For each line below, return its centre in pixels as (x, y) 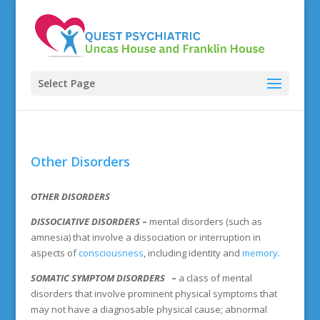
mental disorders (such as (204, 221)
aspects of (54, 253)
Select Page (66, 83)
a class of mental (215, 278)
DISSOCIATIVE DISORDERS (85, 221)
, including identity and (192, 253)
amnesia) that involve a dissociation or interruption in (145, 237)
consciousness (111, 253)
